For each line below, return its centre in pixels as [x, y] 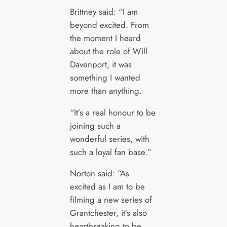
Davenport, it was [101, 64]
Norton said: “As [99, 174]
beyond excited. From [109, 25]
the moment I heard [105, 38]
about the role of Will [108, 51]
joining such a [95, 125]
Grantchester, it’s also [108, 213]
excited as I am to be [107, 187]
